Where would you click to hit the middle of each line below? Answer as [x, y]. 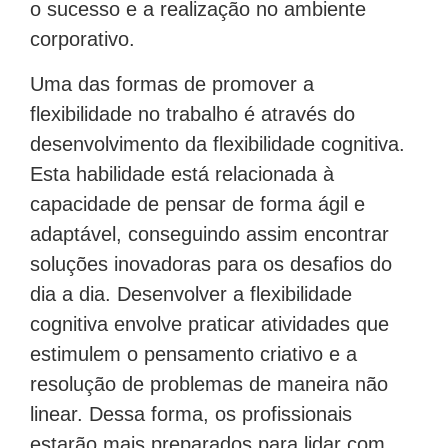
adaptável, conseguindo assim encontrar [209, 225]
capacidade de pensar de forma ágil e [197, 195]
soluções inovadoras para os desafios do [211, 255]
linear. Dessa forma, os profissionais [191, 405]
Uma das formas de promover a [172, 75]
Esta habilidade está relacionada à [182, 165]
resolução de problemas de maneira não [209, 375]
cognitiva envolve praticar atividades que [209, 315]
